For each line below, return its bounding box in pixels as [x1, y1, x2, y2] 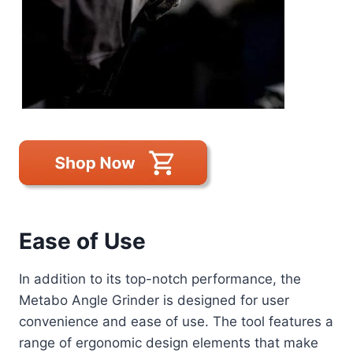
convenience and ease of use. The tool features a [19, 313, 333, 329]
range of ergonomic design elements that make [19, 334, 318, 351]
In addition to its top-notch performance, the [19, 270, 301, 287]
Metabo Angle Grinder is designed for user [19, 292, 289, 308]
